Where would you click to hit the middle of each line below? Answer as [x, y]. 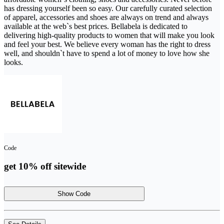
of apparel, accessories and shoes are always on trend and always [106, 17]
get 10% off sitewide [45, 166]
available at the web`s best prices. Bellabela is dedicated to [96, 26]
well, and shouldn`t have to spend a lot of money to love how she [107, 53]
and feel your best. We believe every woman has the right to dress [107, 44]
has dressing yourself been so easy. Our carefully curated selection [108, 8]
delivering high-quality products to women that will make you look [109, 35]
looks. [14, 62]
